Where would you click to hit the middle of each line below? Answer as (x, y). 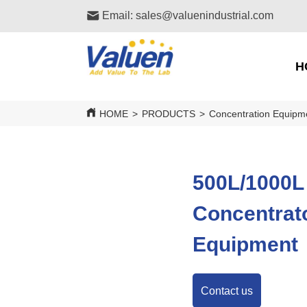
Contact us (226, 291)
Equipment (245, 244)
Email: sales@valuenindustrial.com (188, 15)
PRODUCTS (169, 114)
